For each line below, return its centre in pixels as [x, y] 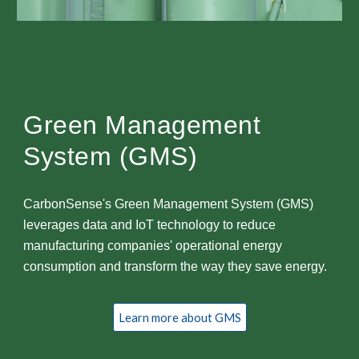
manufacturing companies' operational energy [153, 246]
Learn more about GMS [179, 317]
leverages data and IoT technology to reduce [150, 225]
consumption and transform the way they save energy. [177, 267]
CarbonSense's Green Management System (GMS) [169, 204]
